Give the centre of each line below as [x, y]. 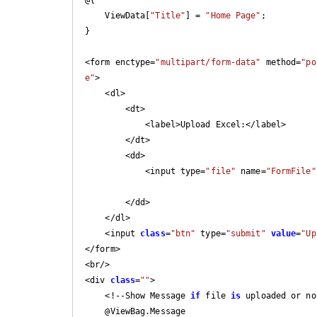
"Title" [168, 15]
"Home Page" [233, 15]
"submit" [246, 233]
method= [281, 62]
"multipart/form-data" [208, 62]
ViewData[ [128, 15]
